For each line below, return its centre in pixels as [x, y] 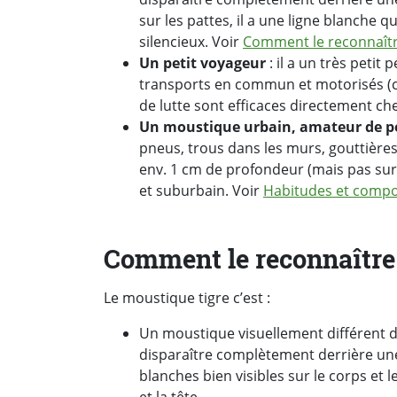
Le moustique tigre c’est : [187, 298]
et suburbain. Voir [201, 190]
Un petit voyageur [202, 62]
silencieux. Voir [191, 41]
